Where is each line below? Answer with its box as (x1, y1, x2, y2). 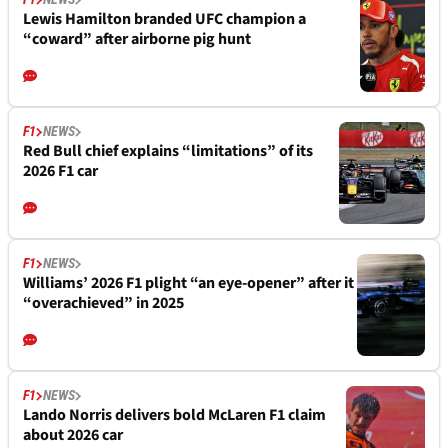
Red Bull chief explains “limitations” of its (23, 140, 313, 163)
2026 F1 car (23, 160, 98, 183)
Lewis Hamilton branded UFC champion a (23, 8, 306, 31)
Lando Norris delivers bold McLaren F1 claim (23, 404, 326, 427)
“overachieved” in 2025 (23, 292, 184, 315)
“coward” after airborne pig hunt (23, 28, 251, 51)
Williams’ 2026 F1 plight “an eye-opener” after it (23, 272, 354, 295)
